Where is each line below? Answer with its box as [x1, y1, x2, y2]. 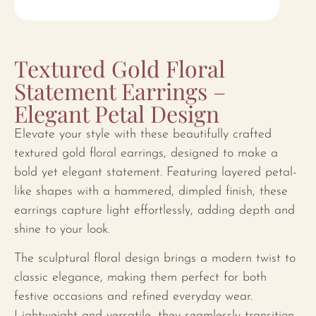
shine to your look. [14, 223, 110, 237]
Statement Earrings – [14, 75, 226, 107]
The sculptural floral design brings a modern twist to [14, 252, 296, 266]
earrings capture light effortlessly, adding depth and [14, 204, 295, 218]
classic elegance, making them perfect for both [14, 271, 267, 285]
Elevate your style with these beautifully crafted [14, 128, 272, 142]
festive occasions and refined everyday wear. [14, 290, 253, 304]
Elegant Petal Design [14, 98, 219, 129]
